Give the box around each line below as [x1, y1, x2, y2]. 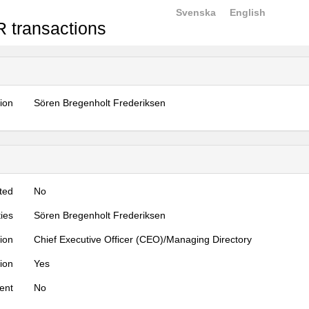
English [230, 7, 266, 18]
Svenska [176, 7, 216, 18]
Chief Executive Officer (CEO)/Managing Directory [34, 234, 252, 245]
